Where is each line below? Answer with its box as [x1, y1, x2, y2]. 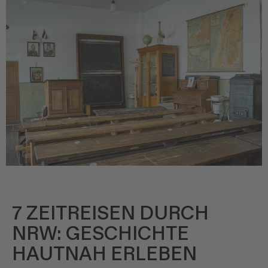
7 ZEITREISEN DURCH [12, 202, 209, 226]
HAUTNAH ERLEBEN [12, 242, 197, 266]
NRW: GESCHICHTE [12, 222, 189, 246]
